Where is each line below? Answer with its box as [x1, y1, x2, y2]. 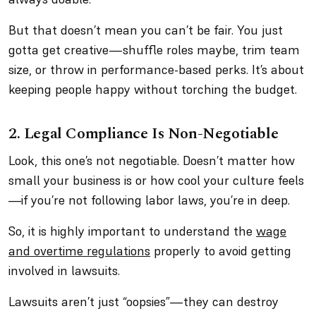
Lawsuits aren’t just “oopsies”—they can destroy [8, 293, 279, 310]
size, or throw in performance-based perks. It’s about [8, 61, 304, 78]
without [134, 81, 178, 97]
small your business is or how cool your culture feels [8, 172, 304, 188]
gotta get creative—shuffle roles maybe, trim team [8, 42, 300, 58]
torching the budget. [178, 81, 297, 97]
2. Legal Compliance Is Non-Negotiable [8, 122, 279, 145]
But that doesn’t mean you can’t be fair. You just [8, 22, 283, 38]
